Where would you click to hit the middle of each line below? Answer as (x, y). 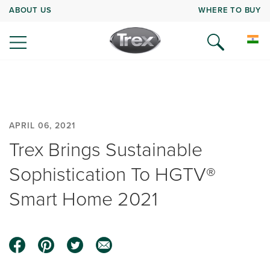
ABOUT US (30, 10)
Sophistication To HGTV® (112, 174)
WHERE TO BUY (230, 10)
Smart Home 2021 (83, 199)
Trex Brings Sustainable (106, 149)
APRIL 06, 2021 (42, 126)
